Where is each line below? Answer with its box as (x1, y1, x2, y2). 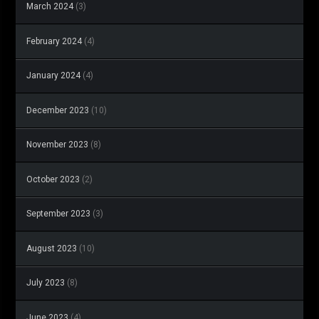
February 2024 (26, 36, 82, 47)
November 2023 (26, 140, 88, 150)
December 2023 (26, 105, 89, 116)
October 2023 (26, 174, 80, 185)
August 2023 (26, 244, 77, 254)
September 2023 (26, 209, 90, 219)
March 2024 (26, 1, 73, 12)
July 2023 (26, 278, 65, 288)
